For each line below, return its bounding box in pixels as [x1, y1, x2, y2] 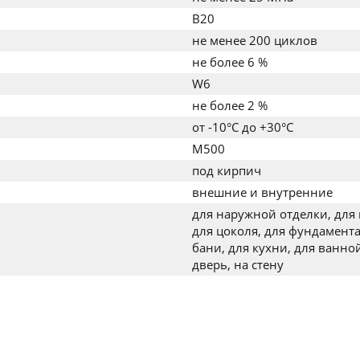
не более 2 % [192, 97, 268, 113]
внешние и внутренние [192, 184, 333, 200]
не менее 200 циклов [192, 32, 317, 48]
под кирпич [192, 162, 261, 178]
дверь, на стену [192, 256, 284, 272]
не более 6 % [192, 54, 268, 70]
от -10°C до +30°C [192, 119, 293, 135]
